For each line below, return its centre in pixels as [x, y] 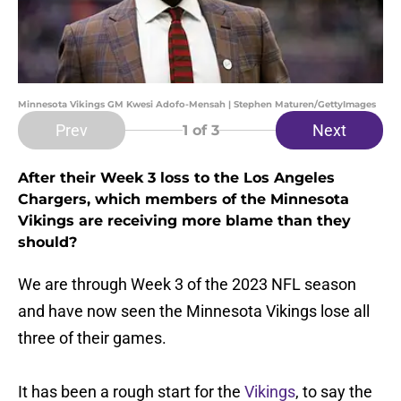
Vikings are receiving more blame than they [184, 221]
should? [47, 243]
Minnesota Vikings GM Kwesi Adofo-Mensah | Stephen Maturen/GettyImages [197, 105]
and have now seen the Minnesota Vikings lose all [194, 311]
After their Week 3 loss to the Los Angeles [176, 178]
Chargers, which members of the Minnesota [183, 200]
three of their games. [92, 338]
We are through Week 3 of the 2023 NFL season [187, 285]
